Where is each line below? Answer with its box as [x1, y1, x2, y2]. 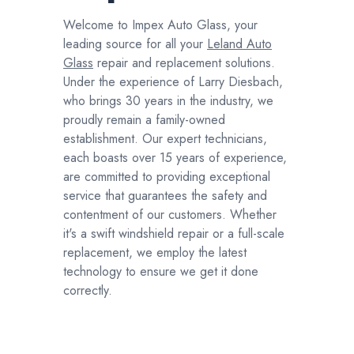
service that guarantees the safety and [63, 186, 267, 205]
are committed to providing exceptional [63, 168, 270, 186]
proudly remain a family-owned [63, 111, 225, 129]
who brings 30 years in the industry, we [63, 92, 273, 110]
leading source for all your [63, 35, 207, 53]
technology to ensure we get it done [63, 262, 258, 281]
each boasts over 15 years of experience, [63, 149, 287, 167]
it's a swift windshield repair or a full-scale [63, 224, 284, 243]
